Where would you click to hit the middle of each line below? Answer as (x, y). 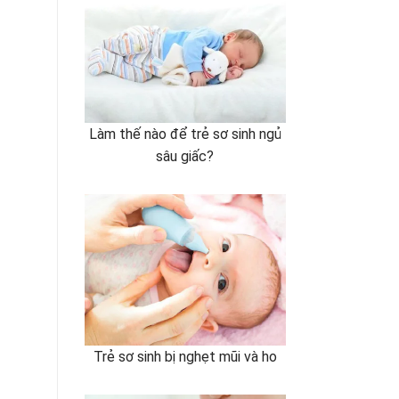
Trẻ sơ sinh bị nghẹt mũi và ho (185, 356)
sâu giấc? (185, 156)
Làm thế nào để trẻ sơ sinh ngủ (185, 134)
